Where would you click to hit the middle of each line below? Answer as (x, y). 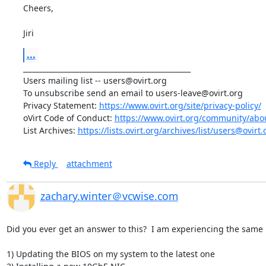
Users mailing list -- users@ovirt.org (96, 80)
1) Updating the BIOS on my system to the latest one (110, 254)
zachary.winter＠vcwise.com (109, 196)
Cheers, (39, 8)
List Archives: (50, 130)
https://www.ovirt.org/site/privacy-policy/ (180, 105)
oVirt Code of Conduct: (69, 118)
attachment (89, 163)
